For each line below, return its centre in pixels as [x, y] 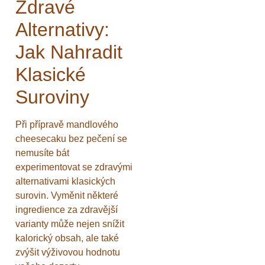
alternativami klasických [65, 181]
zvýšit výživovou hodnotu [68, 252]
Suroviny [52, 97]
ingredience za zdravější [67, 209]
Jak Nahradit [69, 52]
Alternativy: [62, 29]
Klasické [51, 74]
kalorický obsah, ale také [67, 238]
